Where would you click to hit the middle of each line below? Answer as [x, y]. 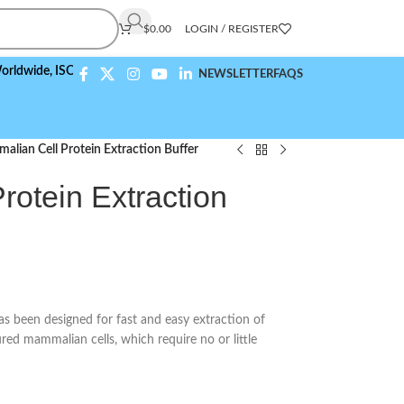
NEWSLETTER [236, 74]
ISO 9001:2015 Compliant [78, 71]
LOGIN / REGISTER [232, 28]
